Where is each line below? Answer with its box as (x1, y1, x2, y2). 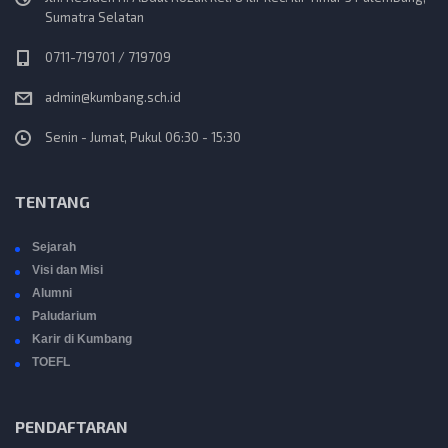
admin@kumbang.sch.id (45, 89, 181, 106)
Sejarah (32, 240, 76, 255)
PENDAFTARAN (15, 417, 128, 437)
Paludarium (32, 309, 97, 324)
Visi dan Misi (32, 263, 103, 278)
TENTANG (15, 192, 90, 212)
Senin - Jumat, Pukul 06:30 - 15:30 (45, 129, 241, 146)
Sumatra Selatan (45, 9, 144, 26)
